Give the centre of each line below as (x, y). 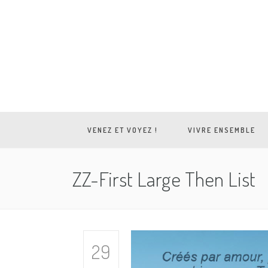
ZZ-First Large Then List (164, 178)
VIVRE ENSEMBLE (221, 130)
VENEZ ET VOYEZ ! (122, 130)
